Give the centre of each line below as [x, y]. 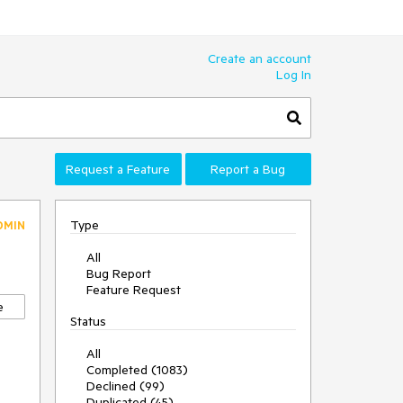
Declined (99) [125, 386]
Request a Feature [118, 169]
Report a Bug [248, 169]
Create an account [260, 58]
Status [88, 321]
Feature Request [134, 290]
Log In [294, 75]
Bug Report [119, 273]
